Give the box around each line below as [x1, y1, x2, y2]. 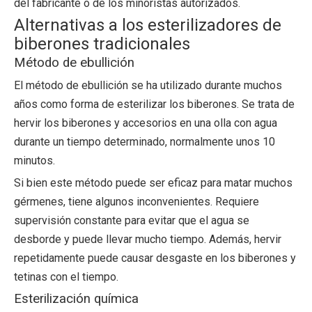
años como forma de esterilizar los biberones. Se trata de [14, 97, 295, 111]
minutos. [14, 154, 55, 167]
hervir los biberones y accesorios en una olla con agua [14, 116, 277, 130]
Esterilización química [14, 291, 139, 306]
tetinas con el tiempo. [14, 270, 118, 283]
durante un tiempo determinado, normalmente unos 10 [14, 135, 275, 148]
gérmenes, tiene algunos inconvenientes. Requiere [14, 195, 259, 208]
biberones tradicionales [14, 34, 190, 54]
